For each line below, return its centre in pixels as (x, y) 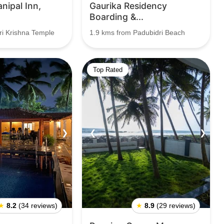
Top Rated (108, 70)
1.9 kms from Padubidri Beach (137, 32)
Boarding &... (116, 17)
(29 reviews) (176, 205)
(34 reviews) (38, 205)
